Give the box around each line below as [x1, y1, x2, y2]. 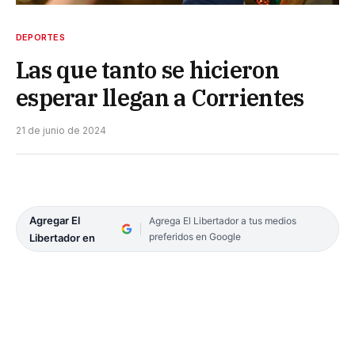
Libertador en [29, 231, 95, 244]
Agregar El [29, 213, 80, 227]
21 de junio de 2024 [16, 124, 106, 136]
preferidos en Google [148, 230, 241, 242]
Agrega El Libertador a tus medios [148, 214, 296, 227]
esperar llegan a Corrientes [16, 82, 304, 113]
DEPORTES [16, 31, 65, 43]
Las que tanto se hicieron [16, 54, 279, 85]
